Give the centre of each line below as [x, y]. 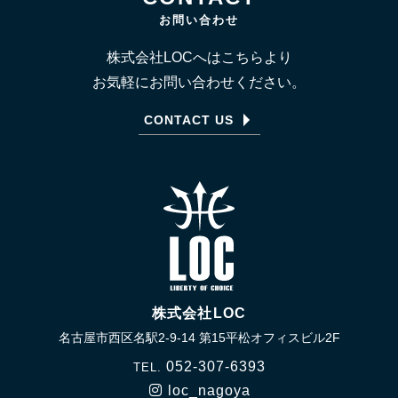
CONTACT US [188, 119]
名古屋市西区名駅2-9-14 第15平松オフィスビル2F [199, 337]
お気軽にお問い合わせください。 [199, 82]
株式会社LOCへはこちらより [199, 57]
